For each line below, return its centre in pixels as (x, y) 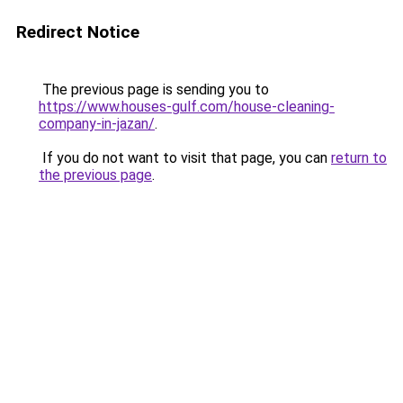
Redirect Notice (78, 32)
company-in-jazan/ (97, 124)
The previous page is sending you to (154, 90)
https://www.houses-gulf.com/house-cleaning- (187, 107)
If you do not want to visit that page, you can (185, 158)
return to (359, 158)
